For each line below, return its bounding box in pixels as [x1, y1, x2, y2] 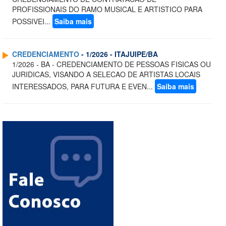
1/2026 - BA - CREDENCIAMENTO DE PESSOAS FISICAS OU [12, 59, 211, 70]
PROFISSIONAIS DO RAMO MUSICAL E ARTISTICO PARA [12, 4, 202, 15]
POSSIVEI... [12, 16, 52, 27]
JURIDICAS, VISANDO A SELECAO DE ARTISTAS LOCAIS [12, 69, 200, 80]
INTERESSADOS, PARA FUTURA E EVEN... [12, 81, 155, 92]
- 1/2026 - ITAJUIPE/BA [79, 49, 158, 60]
